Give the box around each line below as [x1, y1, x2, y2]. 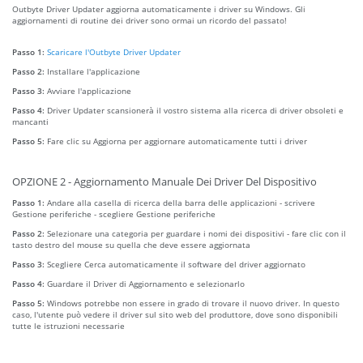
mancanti [12, 115, 49, 127]
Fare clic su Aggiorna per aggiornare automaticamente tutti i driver [47, 135, 307, 147]
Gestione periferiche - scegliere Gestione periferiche [12, 207, 216, 220]
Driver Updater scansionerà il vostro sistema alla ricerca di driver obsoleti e [47, 104, 344, 116]
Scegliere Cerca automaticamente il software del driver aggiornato [47, 258, 305, 270]
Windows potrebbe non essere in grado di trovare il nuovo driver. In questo [47, 297, 340, 309]
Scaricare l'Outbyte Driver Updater [47, 45, 181, 58]
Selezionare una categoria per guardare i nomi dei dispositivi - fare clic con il [47, 227, 346, 239]
